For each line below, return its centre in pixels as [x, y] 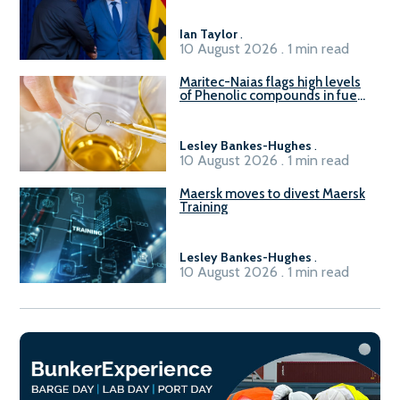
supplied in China [231, 108]
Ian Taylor [208, 33]
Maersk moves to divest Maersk [272, 193]
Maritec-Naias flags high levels [270, 82]
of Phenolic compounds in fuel [270, 95]
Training [204, 207]
